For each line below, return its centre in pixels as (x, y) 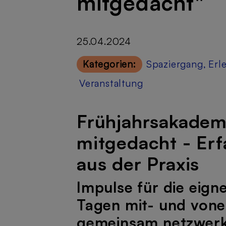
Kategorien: (109, 64)
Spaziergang (175, 64)
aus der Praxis (138, 163)
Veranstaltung (111, 83)
